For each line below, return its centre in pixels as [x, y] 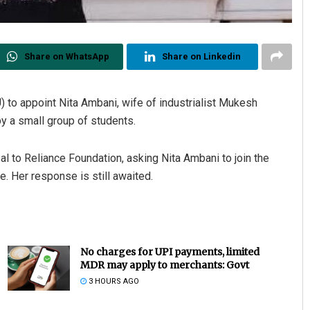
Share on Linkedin [201, 57]
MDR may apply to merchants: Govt [164, 265]
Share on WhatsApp [66, 57]
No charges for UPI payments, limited [170, 252]
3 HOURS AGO [112, 282]
